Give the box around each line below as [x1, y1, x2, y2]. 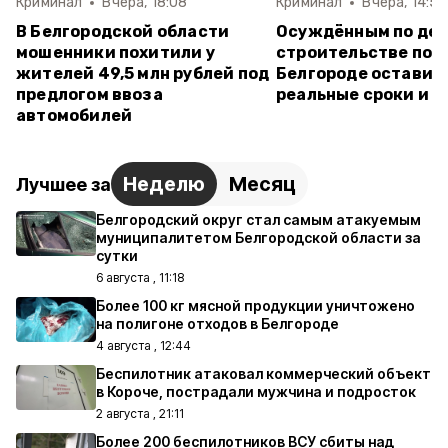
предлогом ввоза [16, 85, 163, 104]
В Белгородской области [16, 22, 230, 41]
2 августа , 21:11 [96, 406, 184, 421]
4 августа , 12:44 [96, 338, 191, 353]
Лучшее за [16, 173, 111, 195]
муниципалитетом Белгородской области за [96, 229, 421, 246]
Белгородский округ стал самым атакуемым [96, 211, 421, 228]
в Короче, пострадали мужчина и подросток [96, 383, 416, 400]
